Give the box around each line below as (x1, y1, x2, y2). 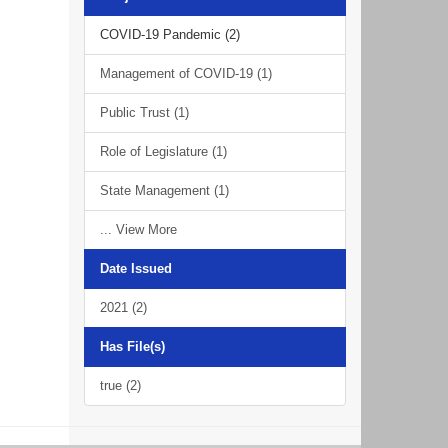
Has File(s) (99, 339, 165, 354)
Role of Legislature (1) (99, 144, 227, 159)
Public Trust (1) (99, 105, 189, 120)
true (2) (99, 378, 141, 393)
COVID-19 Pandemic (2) (99, 27, 240, 42)
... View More (99, 222, 177, 237)
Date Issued (99, 261, 172, 276)
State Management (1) (99, 183, 229, 198)
